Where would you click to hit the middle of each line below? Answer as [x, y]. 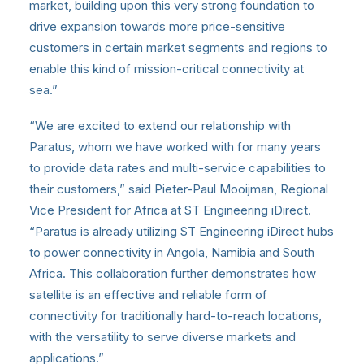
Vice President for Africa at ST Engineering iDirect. [170, 210]
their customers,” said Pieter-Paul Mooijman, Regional [179, 188]
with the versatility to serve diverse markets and [162, 336]
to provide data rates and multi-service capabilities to [178, 167]
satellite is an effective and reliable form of [148, 294]
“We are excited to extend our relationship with [160, 125]
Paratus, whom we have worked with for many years [175, 146]
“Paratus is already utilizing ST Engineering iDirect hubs [182, 231]
